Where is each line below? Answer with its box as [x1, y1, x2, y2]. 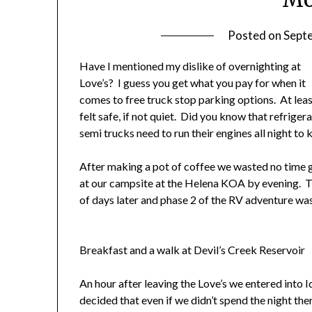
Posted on [227, 28, 283, 43]
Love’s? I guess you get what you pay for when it [79, 76, 306, 90]
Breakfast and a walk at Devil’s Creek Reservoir [79, 243, 306, 257]
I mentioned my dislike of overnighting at [107, 59, 302, 73]
